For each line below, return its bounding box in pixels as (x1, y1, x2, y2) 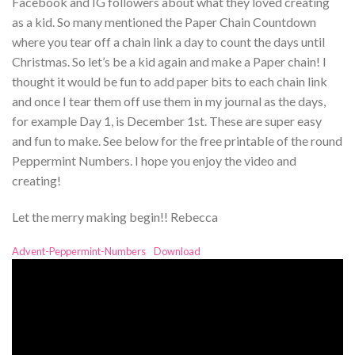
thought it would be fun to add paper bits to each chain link (12, 74, 327, 90)
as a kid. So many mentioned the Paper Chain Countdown (12, 14, 316, 30)
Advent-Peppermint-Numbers (12, 244, 146, 258)
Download (153, 244, 200, 258)
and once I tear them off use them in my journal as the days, (12, 94, 326, 109)
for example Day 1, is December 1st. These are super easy (12, 113, 322, 129)
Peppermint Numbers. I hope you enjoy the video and (12, 153, 296, 169)
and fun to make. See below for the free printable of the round (12, 133, 342, 149)
